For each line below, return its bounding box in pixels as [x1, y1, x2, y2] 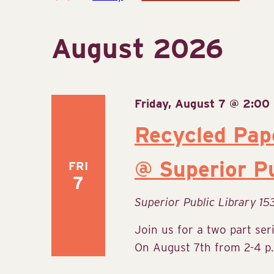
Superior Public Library [134, 194, 260, 209]
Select [141, 2, 173, 16]
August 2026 [51, 32, 224, 65]
